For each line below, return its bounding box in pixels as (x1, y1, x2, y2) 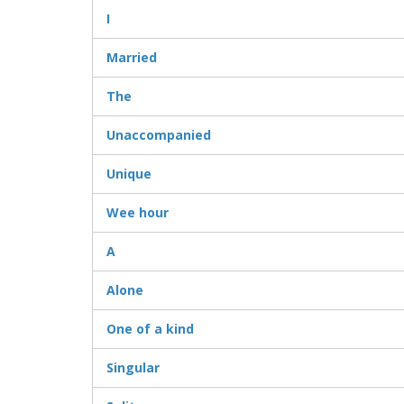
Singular (106, 359, 160, 377)
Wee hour (106, 204, 169, 222)
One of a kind (106, 320, 194, 338)
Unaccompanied (106, 126, 211, 144)
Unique (106, 165, 151, 183)
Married (106, 49, 157, 67)
